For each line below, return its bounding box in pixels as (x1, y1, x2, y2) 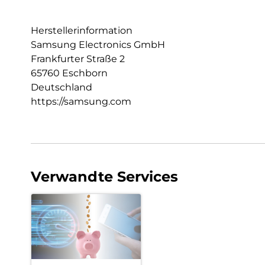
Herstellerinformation (31, 24, 132, 36)
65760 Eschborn (31, 67, 108, 79)
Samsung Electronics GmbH (31, 38, 165, 50)
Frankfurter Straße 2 (31, 53, 125, 64)
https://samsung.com (31, 95, 131, 107)
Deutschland (31, 81, 92, 93)
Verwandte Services (31, 167, 178, 185)
